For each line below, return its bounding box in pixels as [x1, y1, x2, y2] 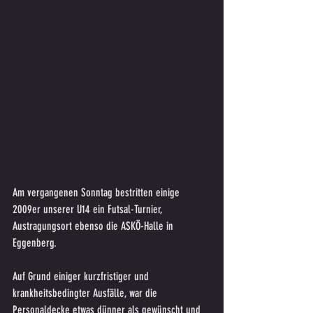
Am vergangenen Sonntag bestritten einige [13, 185, 182, 199]
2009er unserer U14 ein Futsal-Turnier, [13, 202, 166, 216]
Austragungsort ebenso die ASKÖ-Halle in [13, 219, 176, 233]
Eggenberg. [13, 235, 57, 249]
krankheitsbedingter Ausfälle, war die [13, 286, 160, 300]
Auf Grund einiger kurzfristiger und [13, 269, 152, 283]
